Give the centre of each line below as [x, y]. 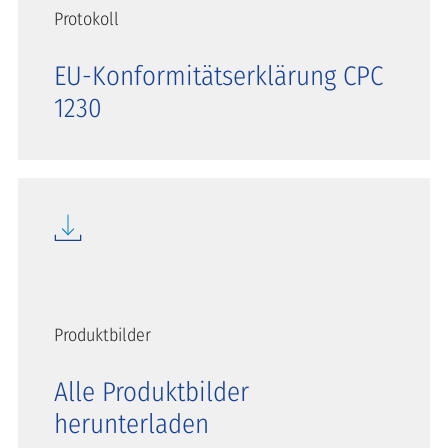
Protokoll [86, 18]
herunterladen [131, 423]
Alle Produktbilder [151, 391]
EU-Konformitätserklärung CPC [218, 75]
